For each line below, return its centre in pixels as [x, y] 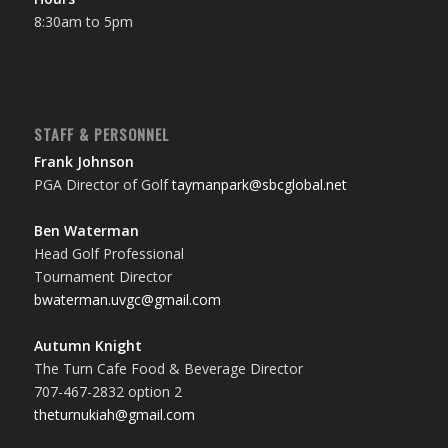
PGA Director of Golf [102, 184]
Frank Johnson [83, 161]
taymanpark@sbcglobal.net [259, 184]
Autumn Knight [87, 345]
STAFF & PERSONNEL [101, 134]
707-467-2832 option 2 [107, 391]
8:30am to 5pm [83, 21]
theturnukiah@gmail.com [114, 414]
